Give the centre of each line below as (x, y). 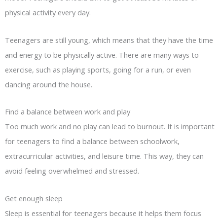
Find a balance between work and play (68, 112)
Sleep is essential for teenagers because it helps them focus (103, 213)
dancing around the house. (49, 84)
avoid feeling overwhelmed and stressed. (72, 171)
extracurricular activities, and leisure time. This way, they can (104, 156)
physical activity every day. (48, 13)
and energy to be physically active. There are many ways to (102, 55)
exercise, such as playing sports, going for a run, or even (98, 69)
